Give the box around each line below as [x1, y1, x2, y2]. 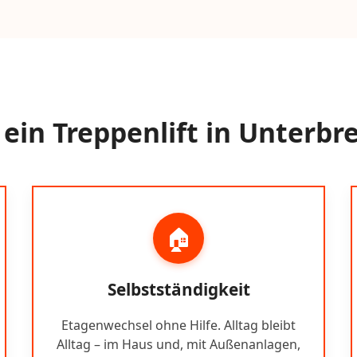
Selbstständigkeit [107, 277, 250, 300]
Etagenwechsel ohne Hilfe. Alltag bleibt [61, 316, 296, 334]
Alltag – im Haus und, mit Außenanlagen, [57, 335, 300, 353]
